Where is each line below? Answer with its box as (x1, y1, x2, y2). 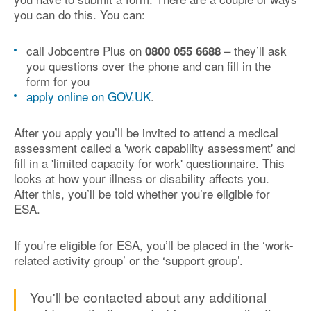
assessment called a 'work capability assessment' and (14, 139, 295, 156)
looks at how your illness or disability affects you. (14, 169, 269, 187)
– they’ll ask (224, 42, 287, 59)
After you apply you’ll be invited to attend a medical (14, 124, 278, 141)
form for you (26, 72, 90, 90)
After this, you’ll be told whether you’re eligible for (14, 185, 270, 202)
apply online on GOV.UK (26, 87, 151, 105)
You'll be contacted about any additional (30, 287, 267, 306)
